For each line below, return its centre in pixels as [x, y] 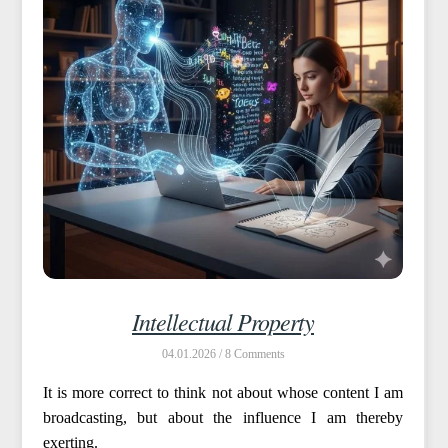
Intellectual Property [223, 321]
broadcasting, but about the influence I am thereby [223, 418]
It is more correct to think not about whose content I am [223, 393]
